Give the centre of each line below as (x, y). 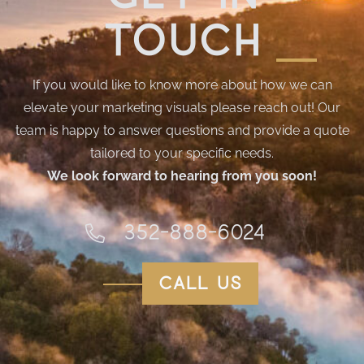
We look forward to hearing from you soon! (182, 175)
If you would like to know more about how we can (182, 84)
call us (200, 283)
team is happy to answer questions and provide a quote (182, 130)
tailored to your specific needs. (182, 153)
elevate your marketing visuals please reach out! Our (182, 107)
